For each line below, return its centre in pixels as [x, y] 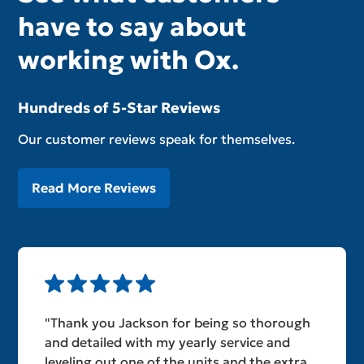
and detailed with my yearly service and [168, 342]
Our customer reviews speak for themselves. [157, 139]
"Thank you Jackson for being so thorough [178, 322]
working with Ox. [129, 61]
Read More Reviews [94, 188]
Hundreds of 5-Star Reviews [119, 108]
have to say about [132, 27]
